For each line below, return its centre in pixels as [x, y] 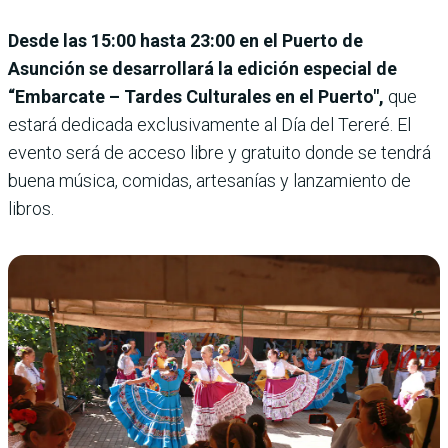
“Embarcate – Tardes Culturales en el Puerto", [196, 97]
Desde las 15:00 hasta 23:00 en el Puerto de [185, 41]
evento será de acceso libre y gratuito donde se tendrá [219, 153]
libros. [31, 209]
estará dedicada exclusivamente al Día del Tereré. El [209, 125]
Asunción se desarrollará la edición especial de [202, 69]
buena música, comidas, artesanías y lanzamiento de [209, 181]
